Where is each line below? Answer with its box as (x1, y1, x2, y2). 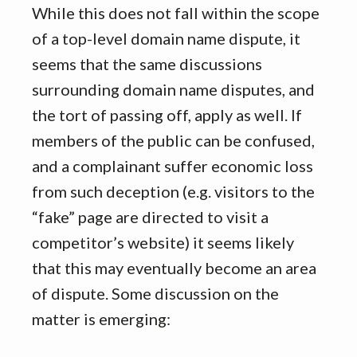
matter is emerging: (32, 309, 171, 328)
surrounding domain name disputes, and (32, 80, 315, 99)
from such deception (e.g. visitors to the (32, 182, 315, 201)
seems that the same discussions (32, 54, 262, 73)
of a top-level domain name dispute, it (32, 29, 300, 48)
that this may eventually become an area (32, 258, 316, 277)
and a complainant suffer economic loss (32, 156, 313, 175)
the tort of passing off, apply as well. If (32, 105, 302, 124)
